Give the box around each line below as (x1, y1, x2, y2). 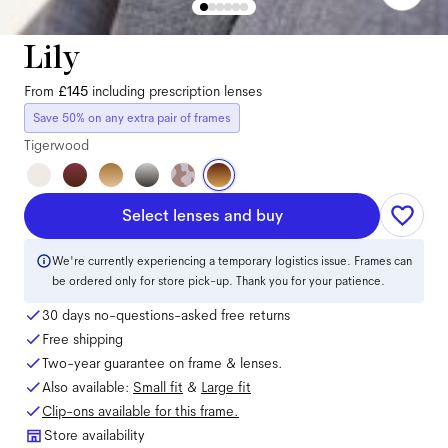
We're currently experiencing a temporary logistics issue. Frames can (52, 253, 412, 269)
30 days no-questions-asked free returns (42, 306, 290, 324)
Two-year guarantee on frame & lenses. (42, 354, 283, 372)
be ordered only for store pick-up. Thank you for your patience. (52, 273, 385, 289)
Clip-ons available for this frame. (42, 402, 239, 420)
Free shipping (42, 330, 123, 348)
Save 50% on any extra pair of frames (33, 110, 231, 126)
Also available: (42, 378, 133, 396)
